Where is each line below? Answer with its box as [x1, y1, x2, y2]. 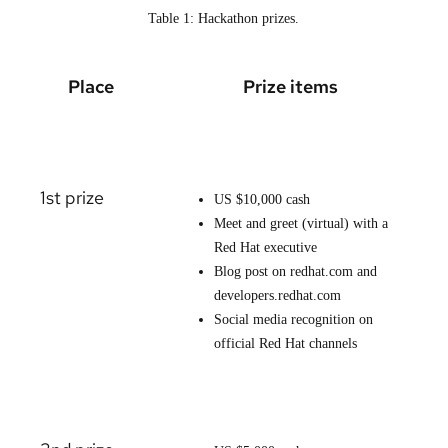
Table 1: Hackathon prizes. [148, 10, 299, 26]
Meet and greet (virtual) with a [214, 215, 388, 231]
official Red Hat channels [214, 335, 357, 351]
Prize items [243, 74, 338, 98]
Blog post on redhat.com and [214, 263, 377, 279]
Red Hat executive [214, 239, 317, 255]
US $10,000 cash [214, 191, 310, 207]
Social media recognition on [214, 311, 373, 327]
